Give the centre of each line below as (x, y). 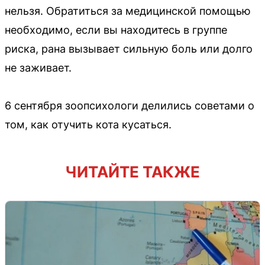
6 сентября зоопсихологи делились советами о (130, 105)
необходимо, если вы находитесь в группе (116, 30)
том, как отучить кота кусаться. (88, 124)
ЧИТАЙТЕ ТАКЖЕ (132, 172)
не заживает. (38, 67)
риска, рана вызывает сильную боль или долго (129, 49)
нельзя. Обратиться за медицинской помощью (128, 11)
